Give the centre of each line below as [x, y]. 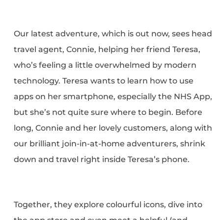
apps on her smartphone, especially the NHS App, [113, 97]
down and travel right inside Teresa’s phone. [102, 160]
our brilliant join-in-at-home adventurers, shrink [110, 144]
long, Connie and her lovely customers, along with [113, 128]
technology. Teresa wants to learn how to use [104, 81]
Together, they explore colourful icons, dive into [108, 205]
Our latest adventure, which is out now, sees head [113, 34]
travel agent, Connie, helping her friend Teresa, [107, 50]
